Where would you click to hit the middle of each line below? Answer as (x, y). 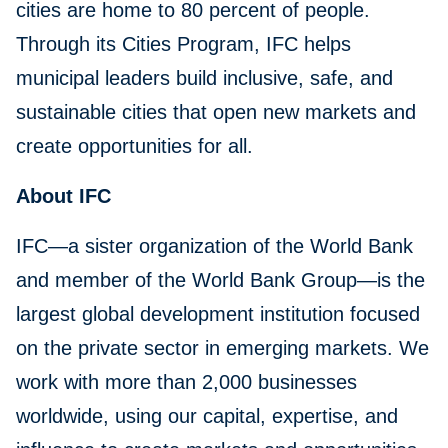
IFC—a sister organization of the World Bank (214, 246)
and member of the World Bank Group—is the (220, 280)
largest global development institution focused (218, 314)
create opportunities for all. (134, 146)
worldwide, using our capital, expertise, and (207, 416)
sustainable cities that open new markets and (216, 112)
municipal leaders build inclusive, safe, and (204, 78)
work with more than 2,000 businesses (186, 382)
